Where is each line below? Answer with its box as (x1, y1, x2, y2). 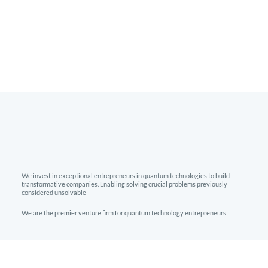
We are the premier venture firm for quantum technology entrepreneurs (22, 208, 227, 217)
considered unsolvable (21, 188, 86, 196)
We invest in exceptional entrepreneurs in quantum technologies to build (21, 171, 230, 179)
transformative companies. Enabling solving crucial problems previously (21, 179, 227, 188)
